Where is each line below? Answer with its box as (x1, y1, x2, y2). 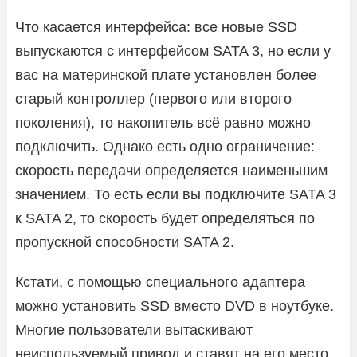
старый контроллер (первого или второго (15, 90, 292, 107)
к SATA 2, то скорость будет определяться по (15, 210, 315, 226)
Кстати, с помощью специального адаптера (15, 273, 305, 290)
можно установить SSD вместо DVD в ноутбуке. (15, 297, 334, 314)
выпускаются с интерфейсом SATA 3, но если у (15, 42, 331, 59)
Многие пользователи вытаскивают (15, 321, 253, 338)
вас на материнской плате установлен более (15, 66, 316, 83)
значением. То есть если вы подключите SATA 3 (15, 186, 336, 202)
